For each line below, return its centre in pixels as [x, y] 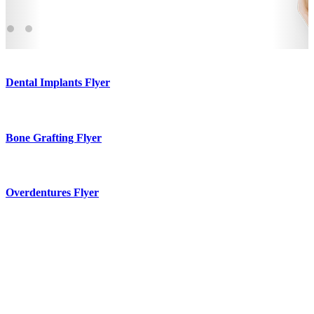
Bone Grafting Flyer [54, 137]
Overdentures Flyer [52, 193]
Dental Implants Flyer [58, 83]
